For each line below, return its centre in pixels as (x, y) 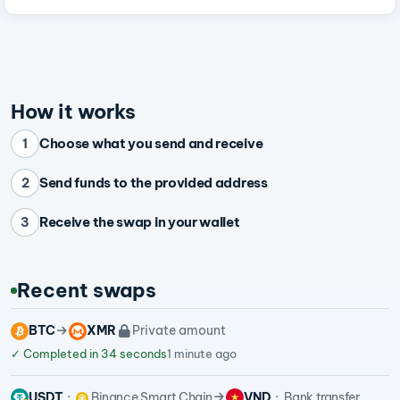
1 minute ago (202, 353)
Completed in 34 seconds (94, 353)
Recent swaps (87, 291)
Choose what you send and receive (151, 144)
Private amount (179, 331)
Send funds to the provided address (154, 183)
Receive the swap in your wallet (140, 222)
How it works (73, 112)
